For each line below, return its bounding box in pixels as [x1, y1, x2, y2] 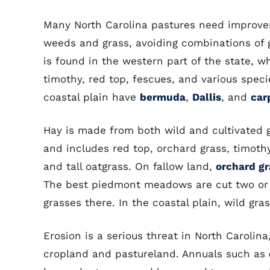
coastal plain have [43, 91, 140, 103]
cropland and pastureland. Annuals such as [43, 248, 269, 260]
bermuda [140, 91, 186, 103]
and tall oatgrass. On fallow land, [43, 160, 216, 172]
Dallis [192, 91, 221, 103]
